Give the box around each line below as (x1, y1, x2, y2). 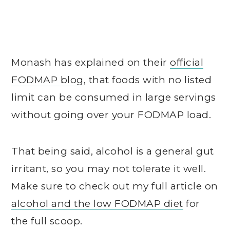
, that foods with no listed (83, 74, 212, 86)
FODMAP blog (11, 74, 84, 86)
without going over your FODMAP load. (11, 109, 212, 121)
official (170, 56, 204, 68)
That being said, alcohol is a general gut (11, 145, 214, 157)
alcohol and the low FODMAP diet (11, 198, 183, 209)
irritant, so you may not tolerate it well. (11, 163, 206, 175)
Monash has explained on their (11, 56, 170, 68)
